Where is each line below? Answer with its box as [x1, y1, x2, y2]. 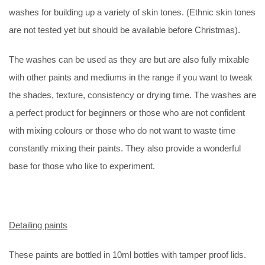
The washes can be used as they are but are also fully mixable [9, 54, 249, 64]
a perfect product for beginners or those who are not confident [9, 107, 245, 118]
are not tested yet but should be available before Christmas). [9, 24, 240, 35]
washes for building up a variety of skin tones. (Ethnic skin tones [9, 7, 256, 17]
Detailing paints [9, 219, 67, 230]
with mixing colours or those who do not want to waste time [9, 125, 235, 135]
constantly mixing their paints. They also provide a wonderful [9, 143, 241, 153]
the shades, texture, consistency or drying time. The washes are [9, 89, 256, 100]
